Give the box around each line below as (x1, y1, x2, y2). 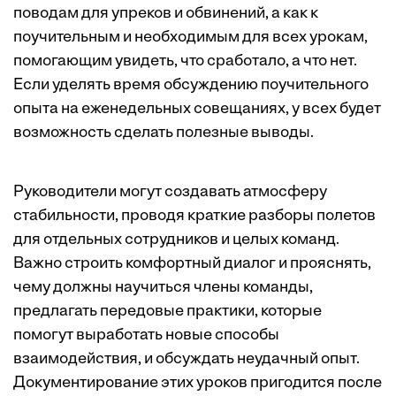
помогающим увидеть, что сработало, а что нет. (13, 53, 357, 71)
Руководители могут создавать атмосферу (13, 184, 327, 202)
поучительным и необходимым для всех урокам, (13, 29, 368, 47)
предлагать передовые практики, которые (13, 303, 322, 321)
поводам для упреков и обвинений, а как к (13, 5, 318, 23)
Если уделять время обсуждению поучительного (13, 77, 369, 95)
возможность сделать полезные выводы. (13, 125, 314, 142)
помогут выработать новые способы (13, 327, 279, 345)
